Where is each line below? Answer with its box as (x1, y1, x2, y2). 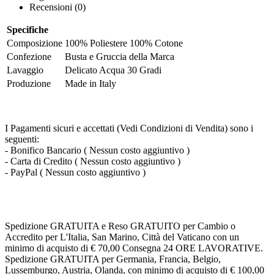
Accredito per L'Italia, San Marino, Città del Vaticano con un (5, 231, 239, 242)
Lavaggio (7, 64, 43, 75)
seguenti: (5, 133, 39, 144)
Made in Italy (65, 78, 116, 89)
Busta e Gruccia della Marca (65, 51, 174, 62)
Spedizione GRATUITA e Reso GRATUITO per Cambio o (5, 220, 235, 231)
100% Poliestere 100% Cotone (65, 37, 183, 48)
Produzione (7, 78, 51, 89)
